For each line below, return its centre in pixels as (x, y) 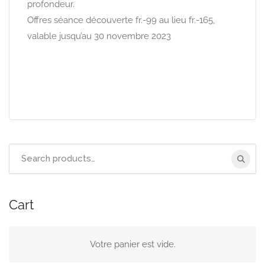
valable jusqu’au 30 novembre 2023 (99, 36)
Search (22, 151)
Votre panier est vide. (132, 245)
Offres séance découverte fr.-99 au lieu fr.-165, (121, 20)
